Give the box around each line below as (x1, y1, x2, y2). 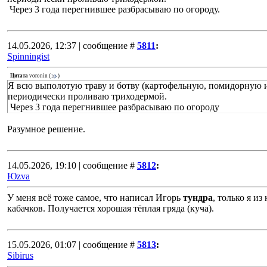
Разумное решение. (7, 124, 85, 134)
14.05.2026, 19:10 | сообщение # (7, 160, 135, 170)
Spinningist (7, 51, 49, 61)
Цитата (10, 73, 28, 79)
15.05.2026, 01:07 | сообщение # (7, 240, 135, 250)
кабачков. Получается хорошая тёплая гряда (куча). (7, 203, 214, 213)
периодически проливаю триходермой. (8, 91, 167, 101)
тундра (183, 193, 213, 203)
